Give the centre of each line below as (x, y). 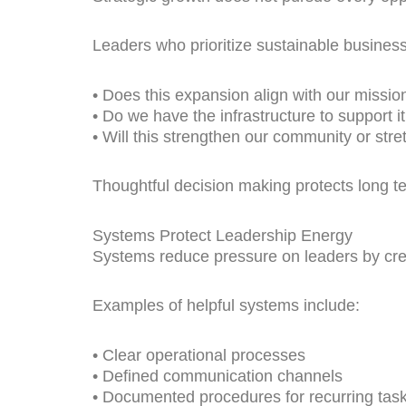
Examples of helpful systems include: (226, 306)
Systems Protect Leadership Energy (222, 235)
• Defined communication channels (217, 376)
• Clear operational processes (199, 355)
